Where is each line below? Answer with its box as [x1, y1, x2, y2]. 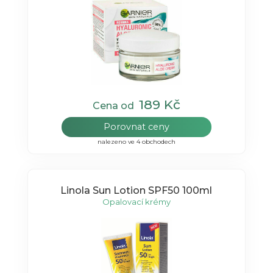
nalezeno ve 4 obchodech [97, 138, 175, 146]
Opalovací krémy [102, 196, 171, 207]
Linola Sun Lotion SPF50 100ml [60, 184, 213, 196]
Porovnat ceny [103, 121, 169, 133]
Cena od [92, 100, 139, 112]
